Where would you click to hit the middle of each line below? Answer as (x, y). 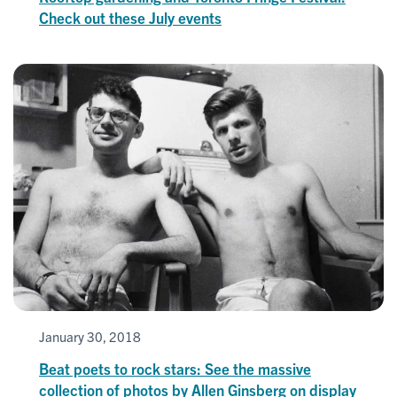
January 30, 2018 (90, 336)
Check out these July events (130, 17)
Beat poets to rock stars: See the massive (175, 368)
